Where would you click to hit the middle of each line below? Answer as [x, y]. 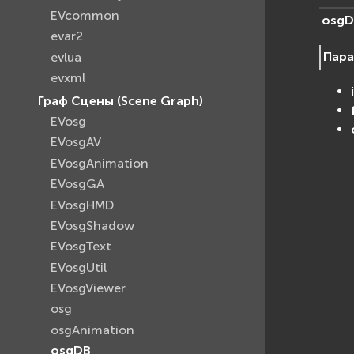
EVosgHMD [82, 205]
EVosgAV [76, 142]
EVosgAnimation [100, 163]
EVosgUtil [79, 267]
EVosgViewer [88, 288]
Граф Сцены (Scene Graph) [121, 100]
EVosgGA [77, 184]
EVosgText [81, 247]
